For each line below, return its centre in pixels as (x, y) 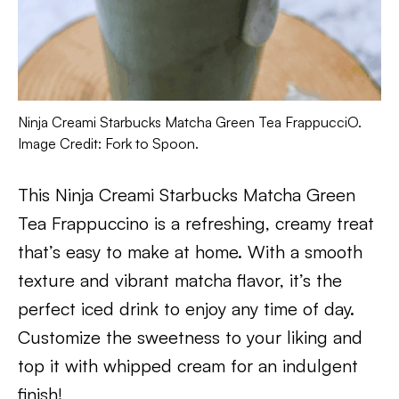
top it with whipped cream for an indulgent (188, 366)
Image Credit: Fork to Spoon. (108, 143)
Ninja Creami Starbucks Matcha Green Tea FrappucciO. (190, 122)
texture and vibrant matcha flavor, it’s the (180, 280)
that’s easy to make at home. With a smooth (190, 252)
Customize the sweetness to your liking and (190, 337)
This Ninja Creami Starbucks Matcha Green (187, 195)
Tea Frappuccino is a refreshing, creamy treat (196, 223)
